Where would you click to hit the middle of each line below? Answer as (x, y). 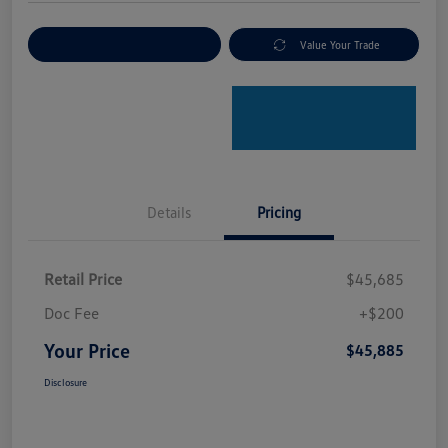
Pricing (279, 212)
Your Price (87, 350)
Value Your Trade (340, 45)
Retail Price (83, 279)
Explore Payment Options (124, 45)
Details (169, 212)
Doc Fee (71, 313)
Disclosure (65, 382)
